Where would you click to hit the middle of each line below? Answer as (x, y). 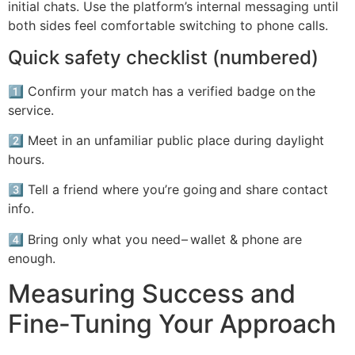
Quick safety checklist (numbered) (163, 57)
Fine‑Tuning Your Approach (172, 324)
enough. (32, 258)
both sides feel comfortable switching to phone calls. (168, 26)
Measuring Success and (152, 294)
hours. (26, 159)
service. (31, 110)
